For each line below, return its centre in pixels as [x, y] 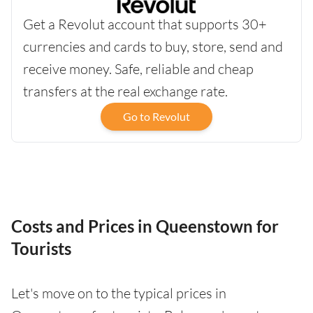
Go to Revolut [156, 117]
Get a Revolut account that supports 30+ [145, 24]
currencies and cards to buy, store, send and [153, 47]
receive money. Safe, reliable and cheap [138, 69]
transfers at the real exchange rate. [125, 92]
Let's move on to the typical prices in [119, 293]
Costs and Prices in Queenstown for [145, 226]
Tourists [41, 249]
